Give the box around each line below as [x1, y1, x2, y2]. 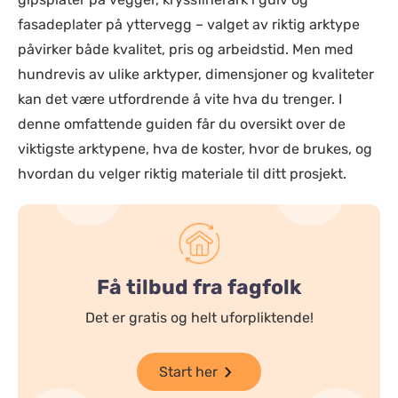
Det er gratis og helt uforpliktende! [84, 309, 314, 326]
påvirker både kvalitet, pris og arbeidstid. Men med [18, 41, 354, 58]
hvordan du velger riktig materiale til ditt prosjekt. [18, 165, 346, 182]
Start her [159, 362, 218, 380]
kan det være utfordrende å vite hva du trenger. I [18, 91, 342, 107]
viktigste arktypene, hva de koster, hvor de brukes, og [18, 140, 372, 157]
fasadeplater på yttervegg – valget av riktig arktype [18, 16, 360, 33]
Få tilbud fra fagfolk [97, 275, 301, 299]
